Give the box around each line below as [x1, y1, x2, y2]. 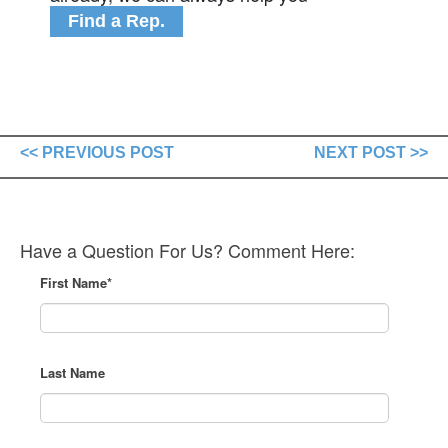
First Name [40, 272, 108, 292]
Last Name [40, 362, 106, 382]
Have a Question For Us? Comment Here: [20, 236, 355, 263]
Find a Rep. [68, 10, 165, 31]
